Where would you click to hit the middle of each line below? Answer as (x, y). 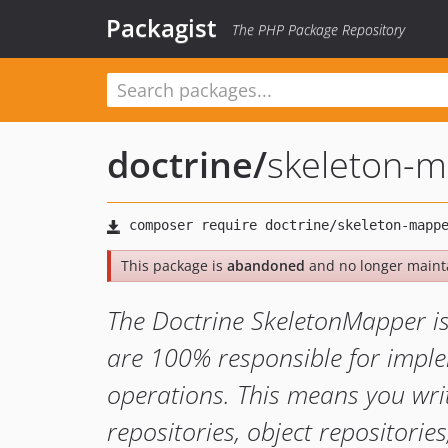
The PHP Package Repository (318, 29)
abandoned (266, 265)
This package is (174, 265)
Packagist (161, 27)
